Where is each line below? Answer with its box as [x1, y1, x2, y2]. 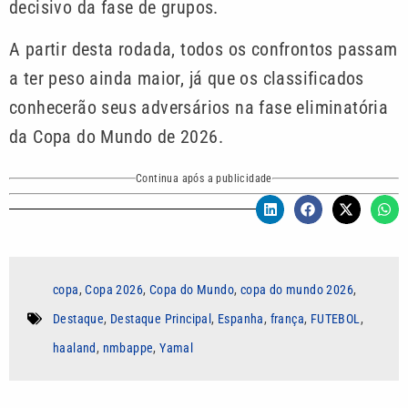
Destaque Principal [110, 311, 212, 327]
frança [270, 311, 305, 327]
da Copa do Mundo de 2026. [9, 125, 223, 148]
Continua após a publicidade [136, 172, 272, 186]
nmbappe [102, 341, 154, 356]
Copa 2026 [85, 282, 144, 298]
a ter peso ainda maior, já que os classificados [9, 66, 364, 89]
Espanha [218, 311, 264, 327]
